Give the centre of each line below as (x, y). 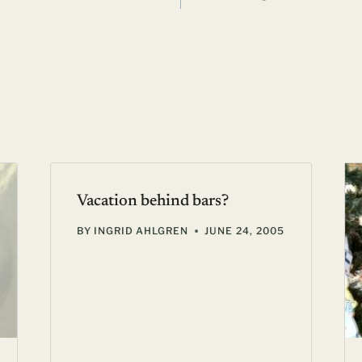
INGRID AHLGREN (141, 231)
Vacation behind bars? (152, 202)
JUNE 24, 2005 (244, 231)
